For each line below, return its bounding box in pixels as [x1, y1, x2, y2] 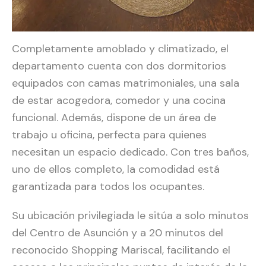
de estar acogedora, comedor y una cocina [12, 93, 226, 108]
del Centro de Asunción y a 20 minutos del [12, 226, 223, 240]
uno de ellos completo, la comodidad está [12, 162, 220, 177]
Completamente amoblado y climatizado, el [12, 42, 229, 56]
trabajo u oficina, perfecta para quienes [12, 128, 207, 142]
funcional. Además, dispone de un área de [12, 110, 216, 125]
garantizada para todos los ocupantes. [12, 179, 204, 194]
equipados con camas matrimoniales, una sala [12, 76, 239, 91]
